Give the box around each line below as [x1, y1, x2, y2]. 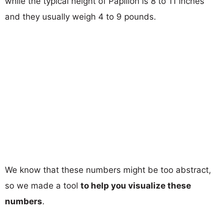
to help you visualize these [81, 180, 191, 191]
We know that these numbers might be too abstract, [5, 165, 211, 175]
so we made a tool [5, 180, 81, 191]
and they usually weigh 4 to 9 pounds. [5, 11, 156, 22]
